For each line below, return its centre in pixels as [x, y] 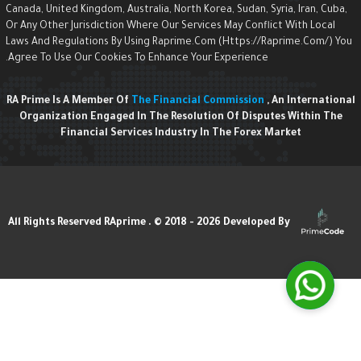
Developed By [267, 224]
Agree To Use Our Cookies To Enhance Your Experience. [149, 59]
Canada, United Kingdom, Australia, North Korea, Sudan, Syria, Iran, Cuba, [187, 11]
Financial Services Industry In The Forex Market [191, 134]
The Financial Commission [209, 102]
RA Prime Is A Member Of [79, 102]
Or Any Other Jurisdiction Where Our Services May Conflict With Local [181, 27]
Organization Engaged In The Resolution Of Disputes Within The [191, 118]
